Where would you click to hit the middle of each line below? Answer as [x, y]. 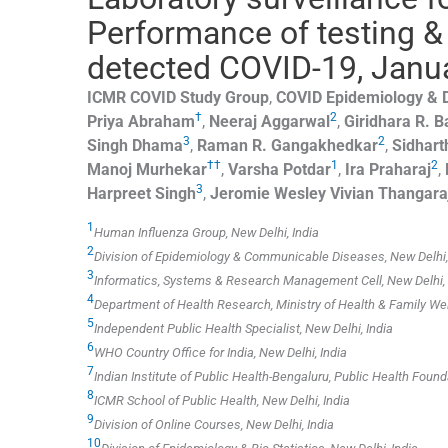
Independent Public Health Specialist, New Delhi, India [243, 329]
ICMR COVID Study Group [178, 97]
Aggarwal [295, 121]
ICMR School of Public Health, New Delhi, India [222, 401]
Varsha [253, 169]
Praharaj [400, 169]
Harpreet [119, 193]
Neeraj [233, 121]
